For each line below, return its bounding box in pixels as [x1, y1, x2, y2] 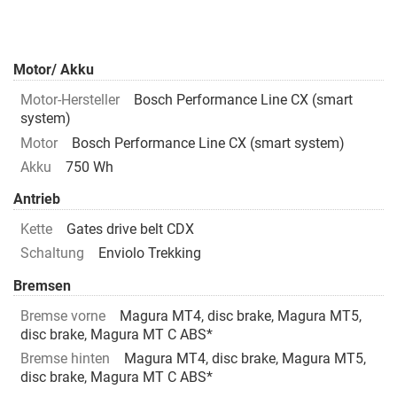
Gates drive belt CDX [66, 221, 194, 238]
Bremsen [13, 276, 71, 294]
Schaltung [20, 245, 84, 262]
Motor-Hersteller [20, 91, 120, 109]
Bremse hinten [20, 350, 110, 367]
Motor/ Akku [13, 61, 94, 79]
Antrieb [13, 191, 60, 208]
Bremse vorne [20, 307, 105, 324]
